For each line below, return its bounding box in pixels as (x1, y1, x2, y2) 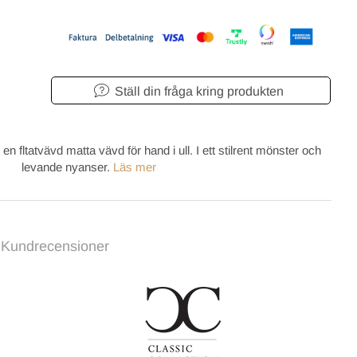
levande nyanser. (21, 159, 113, 174)
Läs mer (112, 159, 156, 174)
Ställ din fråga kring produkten (114, 84, 284, 99)
